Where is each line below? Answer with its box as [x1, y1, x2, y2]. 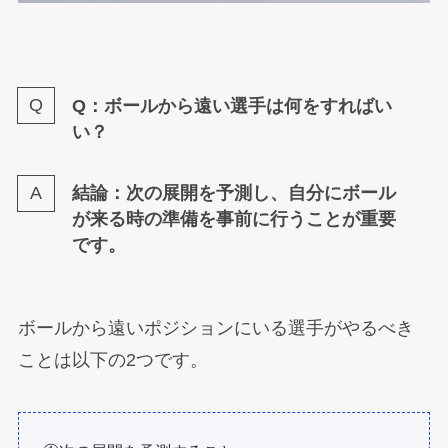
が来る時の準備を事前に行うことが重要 [71, 209, 396, 230]
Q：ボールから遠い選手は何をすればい [71, 95, 392, 116]
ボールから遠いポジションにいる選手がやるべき [17, 318, 414, 339]
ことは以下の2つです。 [17, 350, 208, 371]
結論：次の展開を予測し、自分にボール [71, 183, 396, 204]
